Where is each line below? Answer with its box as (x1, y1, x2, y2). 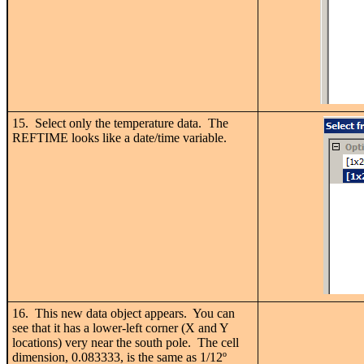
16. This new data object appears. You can (12, 305, 235, 320)
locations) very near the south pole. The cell (12, 335, 239, 349)
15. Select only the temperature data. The (12, 115, 228, 130)
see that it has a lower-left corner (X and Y (12, 320, 229, 335)
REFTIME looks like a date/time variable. (12, 130, 227, 145)
